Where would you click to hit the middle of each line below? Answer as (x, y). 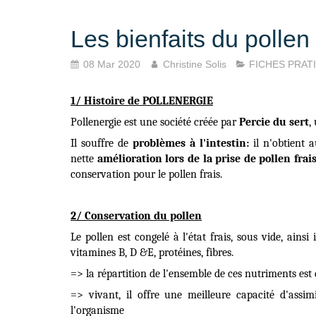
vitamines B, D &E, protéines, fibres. (152, 253)
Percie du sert (274, 122)
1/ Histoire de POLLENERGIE (142, 101)
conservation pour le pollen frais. (146, 174)
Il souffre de (102, 143)
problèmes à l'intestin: (191, 143)
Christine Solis (195, 64)
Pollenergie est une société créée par (155, 122)
